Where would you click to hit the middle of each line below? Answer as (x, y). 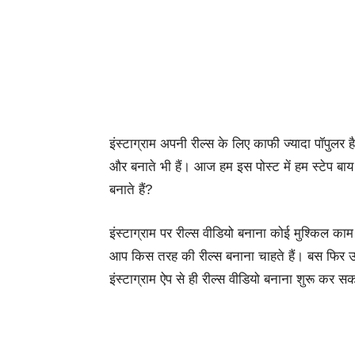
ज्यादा (297, 144)
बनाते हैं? (131, 190)
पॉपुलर (330, 144)
